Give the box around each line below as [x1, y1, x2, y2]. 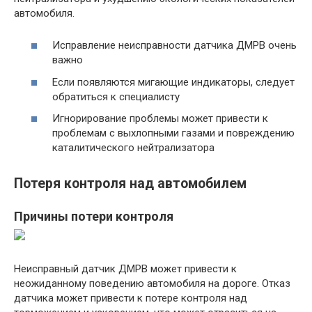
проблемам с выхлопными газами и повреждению [52, 127, 295, 140]
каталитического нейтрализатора [52, 141, 214, 155]
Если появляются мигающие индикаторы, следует [52, 75, 295, 88]
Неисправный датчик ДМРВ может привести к [14, 262, 237, 275]
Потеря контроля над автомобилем [14, 175, 247, 192]
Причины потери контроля [14, 208, 173, 224]
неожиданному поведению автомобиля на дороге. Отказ [14, 276, 290, 290]
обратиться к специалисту [52, 90, 180, 103]
